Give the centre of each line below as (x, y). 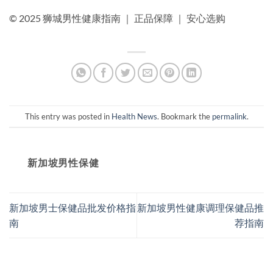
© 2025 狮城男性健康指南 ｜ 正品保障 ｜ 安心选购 (117, 18)
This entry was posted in (68, 116)
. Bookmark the (184, 116)
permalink (229, 116)
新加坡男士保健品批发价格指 (73, 208)
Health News (134, 116)
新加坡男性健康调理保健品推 (200, 208)
